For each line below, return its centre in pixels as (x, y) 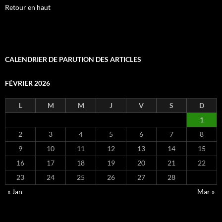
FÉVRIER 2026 (28, 83)
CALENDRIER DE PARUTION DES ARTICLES (73, 59)
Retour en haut (28, 7)
